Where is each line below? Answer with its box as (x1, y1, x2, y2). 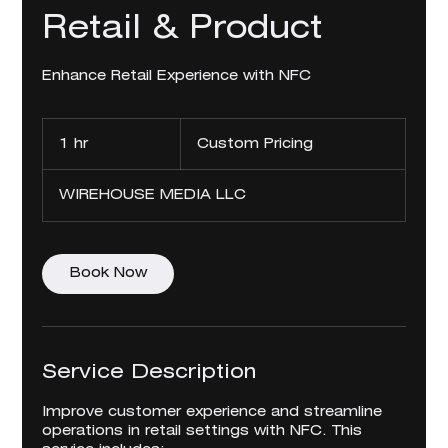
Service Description (42, 363, 257, 382)
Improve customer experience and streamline (42, 406, 383, 419)
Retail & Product (42, 15, 323, 44)
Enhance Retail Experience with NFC (42, 70, 312, 83)
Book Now (69, 267, 147, 280)
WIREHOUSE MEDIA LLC (59, 189, 247, 202)
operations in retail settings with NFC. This (42, 425, 363, 438)
